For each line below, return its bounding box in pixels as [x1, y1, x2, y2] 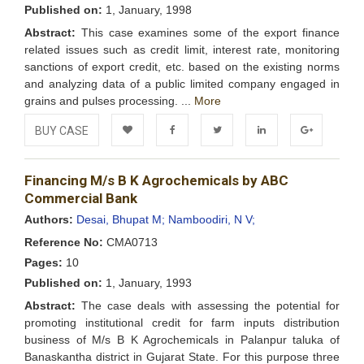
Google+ [291, 155, 329, 167]
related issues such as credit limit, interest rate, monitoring [24, 43, 340, 56]
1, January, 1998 [102, 3, 192, 16]
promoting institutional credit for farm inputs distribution [24, 316, 340, 329]
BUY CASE [35, 124, 89, 137]
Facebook [157, 155, 201, 167]
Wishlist [112, 186, 146, 197]
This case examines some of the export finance [76, 26, 340, 39]
